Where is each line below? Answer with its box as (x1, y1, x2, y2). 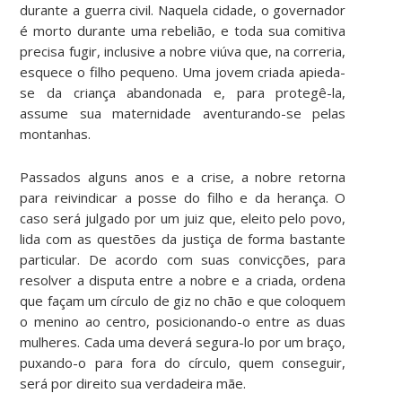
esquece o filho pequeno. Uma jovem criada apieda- (20, 63, 346, 82)
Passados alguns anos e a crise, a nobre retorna (20, 168, 346, 187)
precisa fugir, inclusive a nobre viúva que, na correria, (20, 42, 346, 61)
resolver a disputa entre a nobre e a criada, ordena (20, 271, 346, 290)
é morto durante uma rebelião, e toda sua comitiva (20, 22, 346, 40)
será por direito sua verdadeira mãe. (20, 374, 247, 393)
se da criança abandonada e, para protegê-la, (20, 83, 346, 102)
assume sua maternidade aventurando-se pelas (20, 104, 346, 123)
